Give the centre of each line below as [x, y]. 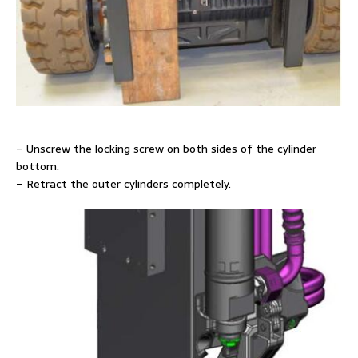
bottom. [38, 166]
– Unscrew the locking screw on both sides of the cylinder [166, 148]
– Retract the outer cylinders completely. [123, 183]
